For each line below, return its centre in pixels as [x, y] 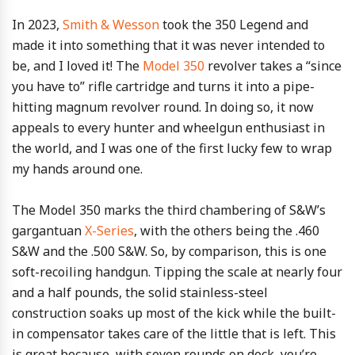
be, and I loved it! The [77, 65]
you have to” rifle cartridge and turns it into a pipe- [163, 86]
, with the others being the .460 [227, 230]
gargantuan [48, 230]
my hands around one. [77, 168]
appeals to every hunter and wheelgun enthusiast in [168, 127]
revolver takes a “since [273, 65]
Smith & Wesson [111, 24]
